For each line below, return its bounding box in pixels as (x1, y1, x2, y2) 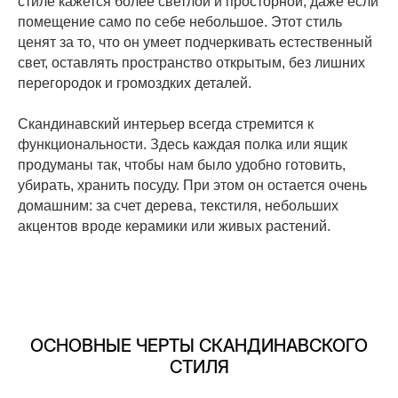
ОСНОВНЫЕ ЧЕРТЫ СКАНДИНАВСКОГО (30, 334, 368, 356)
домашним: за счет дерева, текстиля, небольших (18, 197, 338, 213)
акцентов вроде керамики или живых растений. (18, 218, 330, 234)
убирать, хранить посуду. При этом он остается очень (18, 177, 367, 193)
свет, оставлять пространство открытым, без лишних (18, 54, 365, 70)
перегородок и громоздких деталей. (18, 75, 251, 91)
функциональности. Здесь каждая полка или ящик (18, 136, 347, 152)
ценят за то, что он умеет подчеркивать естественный (18, 34, 372, 50)
